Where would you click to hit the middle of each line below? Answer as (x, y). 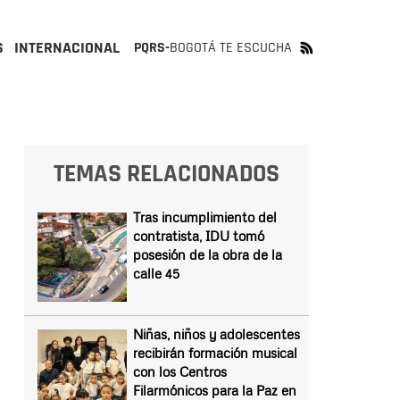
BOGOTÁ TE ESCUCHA (231, 48)
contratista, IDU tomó (198, 236)
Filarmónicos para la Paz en (214, 390)
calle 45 (156, 273)
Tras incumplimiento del (204, 217)
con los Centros (179, 371)
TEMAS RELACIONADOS (166, 174)
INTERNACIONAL (67, 48)
